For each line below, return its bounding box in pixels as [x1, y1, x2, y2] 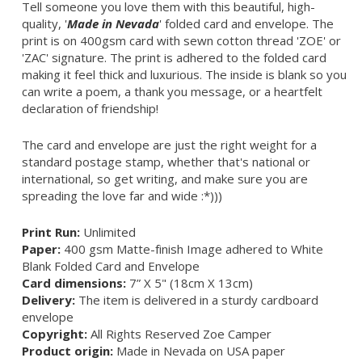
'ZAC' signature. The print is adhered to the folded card [22, 49, 326, 66]
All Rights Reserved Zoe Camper [87, 326, 271, 343]
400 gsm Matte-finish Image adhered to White [61, 241, 323, 258]
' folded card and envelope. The [159, 15, 334, 32]
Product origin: [22, 343, 113, 360]
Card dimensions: [22, 275, 126, 292]
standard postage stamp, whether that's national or [22, 154, 310, 170]
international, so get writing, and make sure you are [22, 170, 308, 187]
